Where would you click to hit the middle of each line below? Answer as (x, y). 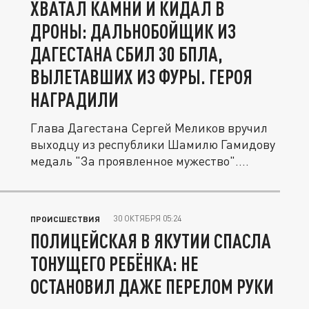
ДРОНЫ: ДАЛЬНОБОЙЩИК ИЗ (133, 31)
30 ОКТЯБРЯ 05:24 (148, 218)
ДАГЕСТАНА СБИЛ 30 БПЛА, (127, 54)
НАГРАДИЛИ (74, 99)
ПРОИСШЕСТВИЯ (65, 219)
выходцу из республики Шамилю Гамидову (153, 144)
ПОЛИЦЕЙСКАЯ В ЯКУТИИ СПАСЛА (151, 241)
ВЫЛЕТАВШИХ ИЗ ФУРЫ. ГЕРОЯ (141, 77)
